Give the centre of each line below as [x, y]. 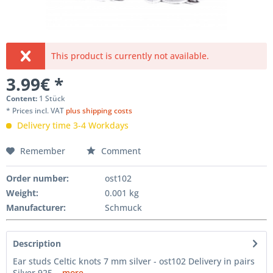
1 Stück [52, 99]
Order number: [37, 179]
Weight [21, 193]
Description [37, 244]
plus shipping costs [99, 111]
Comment [120, 151]
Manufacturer [35, 208]
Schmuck [123, 208]
